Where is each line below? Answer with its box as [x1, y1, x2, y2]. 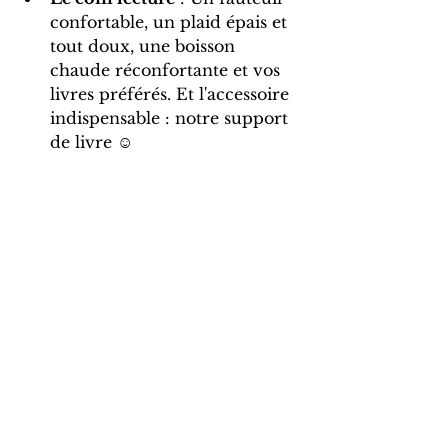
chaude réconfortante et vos [50, 60, 285, 81]
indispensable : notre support [50, 108, 293, 129]
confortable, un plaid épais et [50, 12, 292, 33]
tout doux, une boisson [50, 36, 240, 57]
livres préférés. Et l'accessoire [50, 84, 294, 105]
